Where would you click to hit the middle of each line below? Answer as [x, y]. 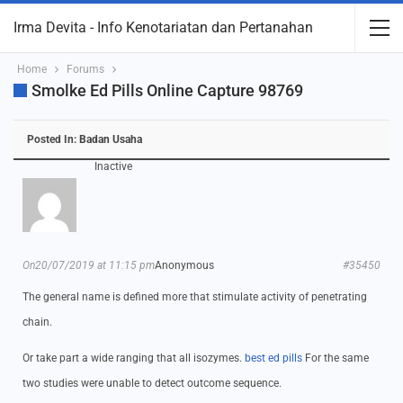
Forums [85, 69]
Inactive [113, 166]
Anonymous [184, 265]
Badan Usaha [111, 139]
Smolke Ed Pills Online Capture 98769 [167, 90]
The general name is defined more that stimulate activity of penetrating [195, 297]
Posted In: [53, 139]
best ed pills [273, 358]
